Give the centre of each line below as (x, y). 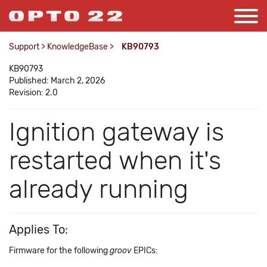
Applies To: (38, 229)
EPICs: (145, 251)
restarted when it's (115, 161)
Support (24, 47)
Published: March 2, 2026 (57, 81)
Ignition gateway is (117, 132)
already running (99, 189)
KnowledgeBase (77, 47)
